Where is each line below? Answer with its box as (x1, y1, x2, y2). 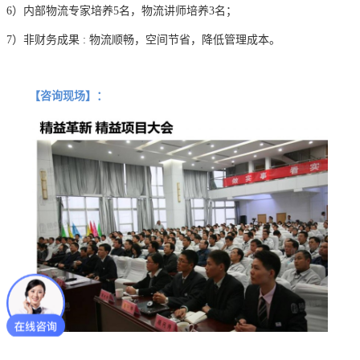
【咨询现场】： (6, 89, 108, 102)
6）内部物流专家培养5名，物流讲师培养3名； (6, 4, 237, 17)
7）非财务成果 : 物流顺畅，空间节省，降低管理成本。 (6, 33, 280, 46)
